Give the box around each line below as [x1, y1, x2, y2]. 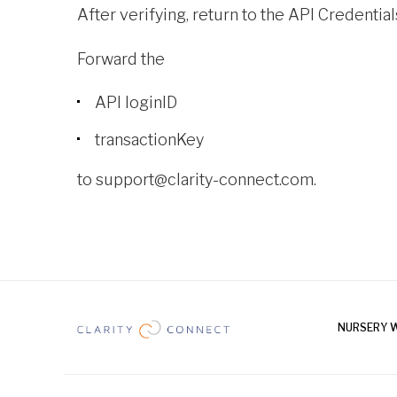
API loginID [95, 93, 177, 113]
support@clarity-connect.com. [96, 170, 316, 190]
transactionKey [95, 130, 204, 150]
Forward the [77, 50, 165, 69]
